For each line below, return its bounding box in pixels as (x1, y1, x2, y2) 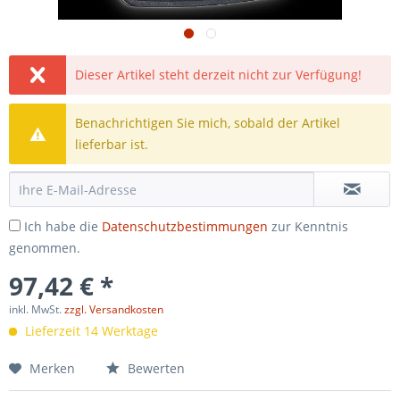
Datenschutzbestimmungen (102, 218, 268, 235)
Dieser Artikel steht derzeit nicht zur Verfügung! (75, 66, 362, 83)
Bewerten (124, 360, 185, 377)
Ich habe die (24, 218, 102, 235)
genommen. (9, 239, 80, 256)
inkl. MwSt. (9, 302, 64, 317)
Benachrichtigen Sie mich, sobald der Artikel (75, 114, 341, 131)
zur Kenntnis (268, 218, 348, 235)
